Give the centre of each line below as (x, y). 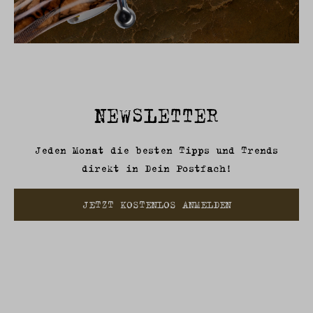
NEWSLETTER (156, 115)
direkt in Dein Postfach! (156, 168)
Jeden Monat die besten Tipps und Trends (156, 150)
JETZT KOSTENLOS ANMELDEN (156, 205)
